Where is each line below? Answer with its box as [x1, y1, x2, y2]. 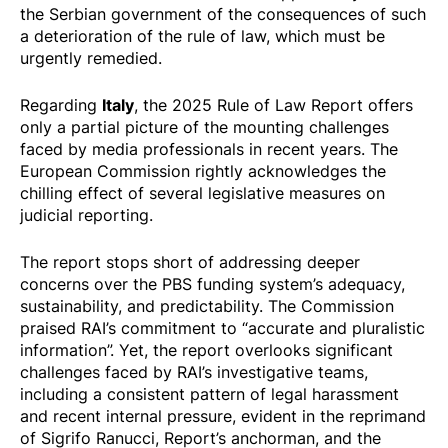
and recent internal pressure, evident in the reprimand [20, 405, 426, 428]
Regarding [20, 94, 102, 117]
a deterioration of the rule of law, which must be [20, 24, 385, 47]
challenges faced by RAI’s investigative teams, [20, 361, 368, 384]
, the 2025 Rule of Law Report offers [134, 94, 413, 117]
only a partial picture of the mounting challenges [20, 116, 389, 139]
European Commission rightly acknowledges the [20, 160, 386, 183]
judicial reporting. [20, 204, 153, 227]
